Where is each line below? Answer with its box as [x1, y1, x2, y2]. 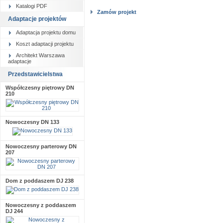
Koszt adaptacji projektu [16, 41, 74, 47]
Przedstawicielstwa [8, 71, 63, 78]
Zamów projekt [97, 9, 136, 15]
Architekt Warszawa [16, 52, 65, 58]
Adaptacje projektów [8, 15, 66, 22]
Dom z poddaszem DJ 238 [5, 178, 74, 184]
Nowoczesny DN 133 [5, 119, 59, 125]
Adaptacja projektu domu [16, 29, 76, 35]
